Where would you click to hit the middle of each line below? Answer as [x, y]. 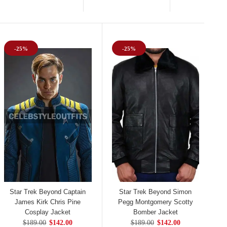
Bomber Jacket [155, 212]
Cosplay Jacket [48, 212]
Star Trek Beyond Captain [48, 192]
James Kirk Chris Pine [48, 202]
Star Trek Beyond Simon [156, 192]
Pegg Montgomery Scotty [155, 202]
